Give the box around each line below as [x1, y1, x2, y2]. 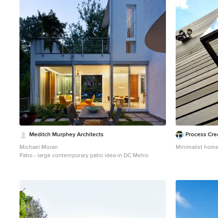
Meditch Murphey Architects [29, 131, 104, 139]
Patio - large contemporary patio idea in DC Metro [19, 152, 148, 159]
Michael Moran [19, 144, 58, 151]
